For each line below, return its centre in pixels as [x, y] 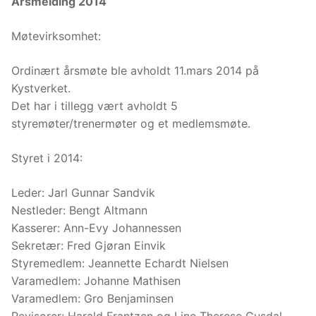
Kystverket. [41, 89]
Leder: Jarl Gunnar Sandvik [83, 193]
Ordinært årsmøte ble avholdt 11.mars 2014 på [135, 71]
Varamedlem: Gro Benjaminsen [92, 299]
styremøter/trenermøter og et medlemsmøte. [131, 124]
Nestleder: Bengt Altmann [79, 211]
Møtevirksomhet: [56, 36]
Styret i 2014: [47, 158]
